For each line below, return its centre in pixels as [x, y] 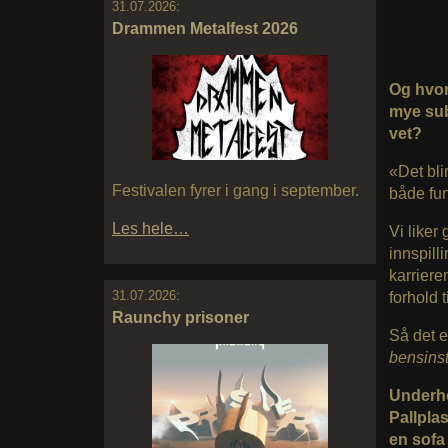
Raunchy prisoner [180, 317]
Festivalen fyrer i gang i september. [235, 191]
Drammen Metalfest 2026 [205, 28]
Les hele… [150, 229]
